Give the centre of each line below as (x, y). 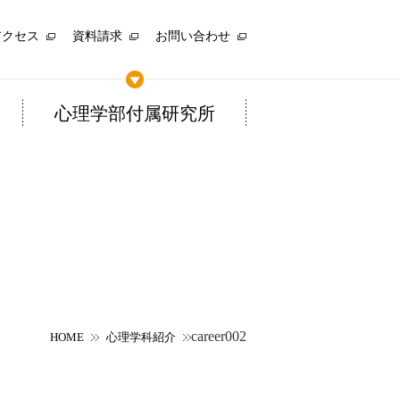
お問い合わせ (193, 36)
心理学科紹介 (141, 337)
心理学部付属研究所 (134, 113)
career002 (219, 336)
